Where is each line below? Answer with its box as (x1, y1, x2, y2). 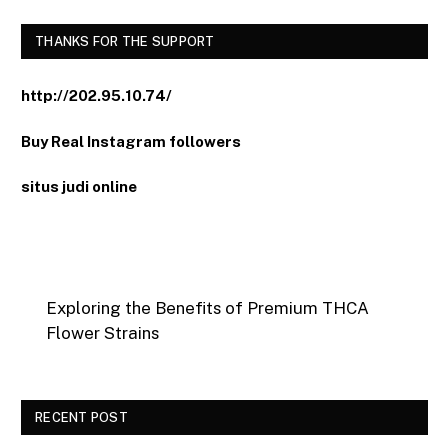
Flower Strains (46, 323, 160, 344)
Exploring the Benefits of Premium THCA (46, 298, 370, 319)
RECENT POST (35, 409, 128, 425)
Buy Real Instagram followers (21, 132, 241, 150)
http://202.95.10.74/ (21, 87, 172, 105)
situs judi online (21, 177, 137, 195)
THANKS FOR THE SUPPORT (35, 34, 215, 50)
